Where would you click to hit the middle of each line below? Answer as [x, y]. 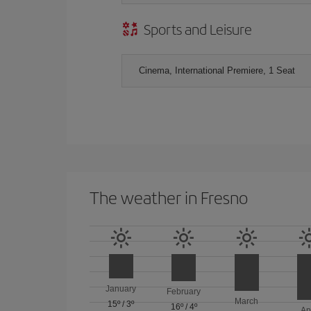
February [184, 292]
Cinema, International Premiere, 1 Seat [217, 70]
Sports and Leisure [198, 28]
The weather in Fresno [169, 197]
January [121, 288]
